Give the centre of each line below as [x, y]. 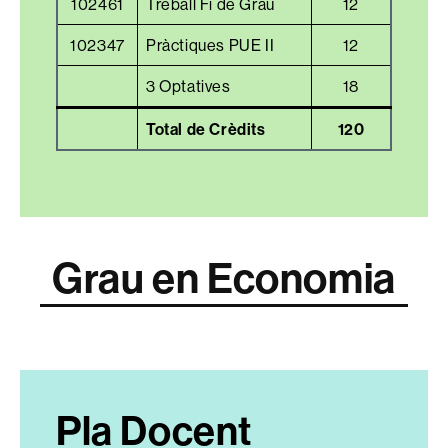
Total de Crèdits [206, 128]
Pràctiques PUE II [210, 44]
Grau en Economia [224, 277]
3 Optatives [188, 85]
